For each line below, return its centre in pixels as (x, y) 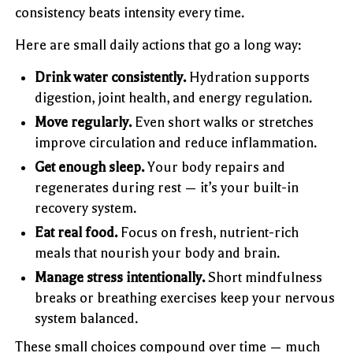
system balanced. (87, 318)
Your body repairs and (215, 167)
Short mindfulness (264, 277)
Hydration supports (248, 77)
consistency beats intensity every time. (130, 12)
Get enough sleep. (90, 167)
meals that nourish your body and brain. (158, 253)
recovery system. (86, 208)
